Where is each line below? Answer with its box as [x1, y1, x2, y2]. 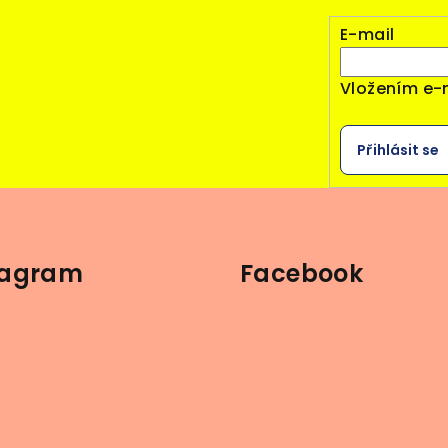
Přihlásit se [357, 139, 439, 160]
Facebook [240, 256, 364, 290]
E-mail [340, 22, 395, 46]
